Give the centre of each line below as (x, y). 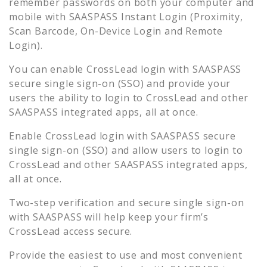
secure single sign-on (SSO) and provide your (120, 83)
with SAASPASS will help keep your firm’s (109, 217)
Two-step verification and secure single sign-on (127, 202)
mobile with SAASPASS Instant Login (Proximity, (126, 16)
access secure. (97, 231)
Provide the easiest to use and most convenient (126, 255)
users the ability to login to (76, 97)
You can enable (48, 69)
